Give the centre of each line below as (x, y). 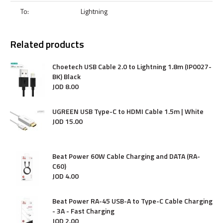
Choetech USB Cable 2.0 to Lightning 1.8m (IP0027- (132, 66)
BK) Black (66, 76)
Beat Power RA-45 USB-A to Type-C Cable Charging (132, 201)
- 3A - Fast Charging (83, 211)
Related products (47, 44)
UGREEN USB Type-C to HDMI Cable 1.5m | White (128, 111)
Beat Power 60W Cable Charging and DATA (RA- (126, 156)
